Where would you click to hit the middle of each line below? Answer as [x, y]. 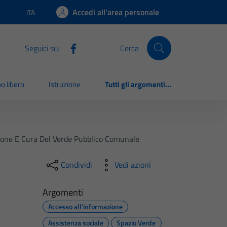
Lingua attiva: [46, 17]
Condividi [76, 165]
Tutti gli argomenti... [138, 85]
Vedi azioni [133, 165]
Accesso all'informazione [85, 206]
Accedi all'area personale [116, 12]
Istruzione [65, 85]
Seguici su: [42, 48]
